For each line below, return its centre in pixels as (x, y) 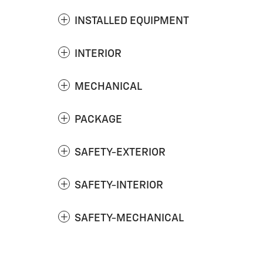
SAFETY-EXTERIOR (120, 152)
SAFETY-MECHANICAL (129, 218)
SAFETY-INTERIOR (119, 185)
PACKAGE (98, 119)
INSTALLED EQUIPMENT (132, 21)
